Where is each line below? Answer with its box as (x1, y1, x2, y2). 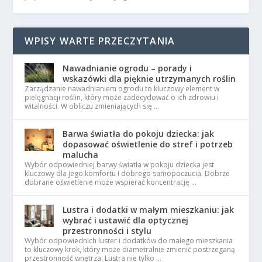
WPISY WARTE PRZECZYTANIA (25, 35, 175, 47)
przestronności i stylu (63, 225, 152, 236)
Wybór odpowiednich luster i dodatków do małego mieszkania (25, 236, 233, 246)
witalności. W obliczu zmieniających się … (25, 101, 160, 111)
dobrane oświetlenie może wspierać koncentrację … (25, 177, 197, 187)
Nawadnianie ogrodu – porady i (63, 63, 192, 74)
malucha (63, 149, 99, 160)
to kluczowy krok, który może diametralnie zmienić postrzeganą (25, 244, 236, 254)
